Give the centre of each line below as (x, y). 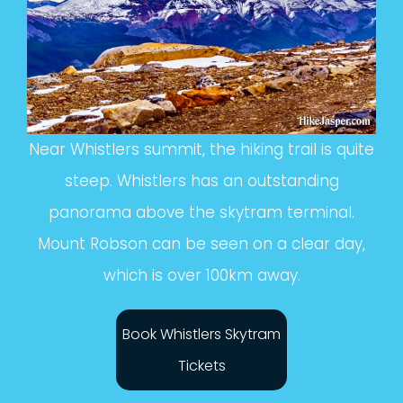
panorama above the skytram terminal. (201, 213)
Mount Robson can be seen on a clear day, (201, 244)
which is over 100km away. (201, 276)
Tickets (201, 366)
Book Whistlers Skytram (201, 335)
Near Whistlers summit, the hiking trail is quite (201, 150)
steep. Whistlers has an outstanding (201, 181)
